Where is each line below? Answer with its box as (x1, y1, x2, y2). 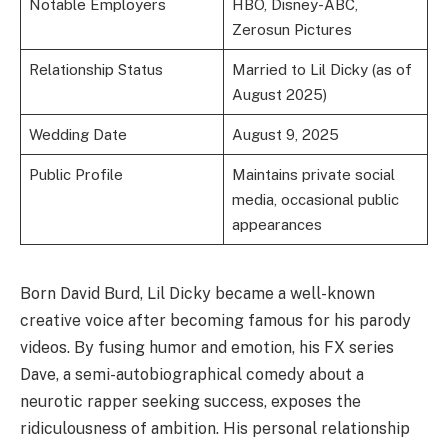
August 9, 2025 (231, 126, 339, 144)
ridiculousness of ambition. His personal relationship (20, 419, 410, 439)
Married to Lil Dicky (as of (231, 61, 412, 79)
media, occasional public (231, 191, 399, 209)
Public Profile (28, 166, 123, 184)
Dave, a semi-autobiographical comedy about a (20, 365, 364, 385)
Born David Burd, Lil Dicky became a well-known (20, 284, 375, 304)
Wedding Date (28, 126, 127, 144)
